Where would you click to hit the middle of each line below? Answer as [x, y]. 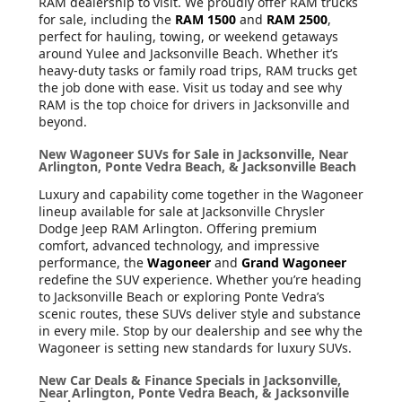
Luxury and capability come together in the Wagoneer [201, 194]
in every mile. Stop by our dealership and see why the [201, 330]
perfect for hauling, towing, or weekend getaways [188, 36]
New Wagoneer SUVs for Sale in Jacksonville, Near [193, 153]
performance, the [93, 262]
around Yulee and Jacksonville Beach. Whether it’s [188, 53]
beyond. [63, 121]
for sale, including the [107, 19]
